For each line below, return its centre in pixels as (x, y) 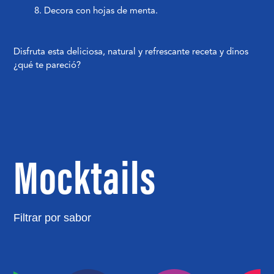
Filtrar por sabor (53, 217)
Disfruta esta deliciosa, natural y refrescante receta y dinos (131, 51)
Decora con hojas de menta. (101, 10)
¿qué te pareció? (47, 65)
